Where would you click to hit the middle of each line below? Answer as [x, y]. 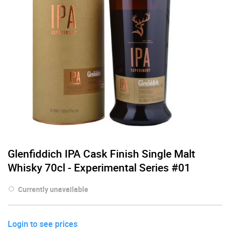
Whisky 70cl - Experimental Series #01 [99, 167]
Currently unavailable [53, 189]
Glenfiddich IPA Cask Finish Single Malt [101, 153]
